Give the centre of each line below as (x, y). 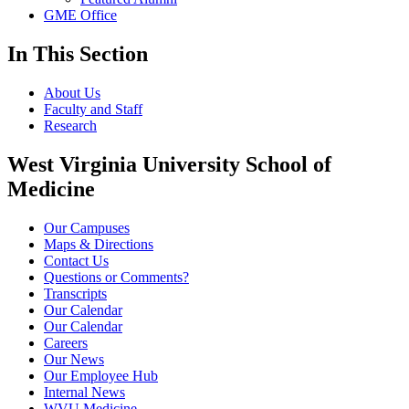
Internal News (84, 393)
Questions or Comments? (116, 278)
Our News (74, 360)
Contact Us (76, 261)
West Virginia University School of (169, 165)
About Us (72, 93)
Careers (66, 343)
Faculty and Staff (93, 110)
